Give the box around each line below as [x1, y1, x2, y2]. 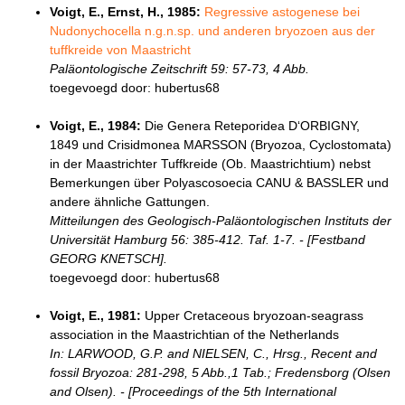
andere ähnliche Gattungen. [50, 194, 210, 210]
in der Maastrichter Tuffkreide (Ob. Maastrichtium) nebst [50, 156, 371, 172]
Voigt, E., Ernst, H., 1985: [50, 5, 201, 20]
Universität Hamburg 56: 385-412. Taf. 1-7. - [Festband [50, 232, 365, 248]
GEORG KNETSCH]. [50, 251, 167, 267]
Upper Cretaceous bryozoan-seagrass [141, 308, 363, 324]
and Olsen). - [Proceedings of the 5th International [50, 384, 336, 400]
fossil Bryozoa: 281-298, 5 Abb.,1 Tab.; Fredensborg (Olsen [50, 365, 391, 381]
